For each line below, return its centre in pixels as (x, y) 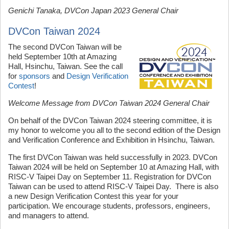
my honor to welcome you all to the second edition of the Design (114, 130)
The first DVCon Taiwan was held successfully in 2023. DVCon (113, 157)
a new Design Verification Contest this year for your (93, 196)
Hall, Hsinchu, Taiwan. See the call (65, 66)
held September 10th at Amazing (62, 56)
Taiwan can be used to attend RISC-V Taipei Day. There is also (113, 186)
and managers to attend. (49, 215)
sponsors (35, 76)
